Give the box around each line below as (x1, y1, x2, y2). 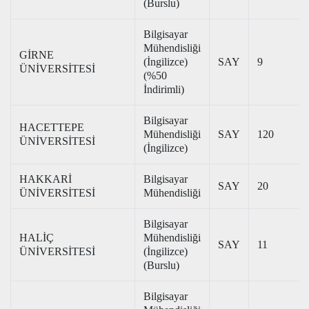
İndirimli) (143, 83, 184, 95)
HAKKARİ (19, 173, 72, 185)
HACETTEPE (19, 121, 84, 133)
